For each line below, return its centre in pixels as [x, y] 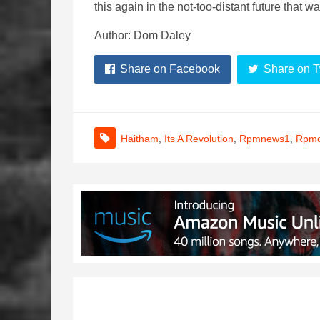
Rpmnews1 [265, 139]
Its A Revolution [199, 139]
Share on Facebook [170, 69]
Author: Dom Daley [142, 35]
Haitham [140, 139]
